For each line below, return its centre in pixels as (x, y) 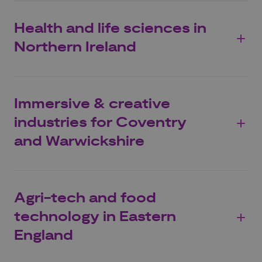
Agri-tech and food (85, 199)
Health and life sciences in (110, 29)
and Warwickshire (79, 142)
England (44, 236)
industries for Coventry (100, 123)
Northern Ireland (75, 48)
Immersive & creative (92, 104)
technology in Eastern (95, 217)
